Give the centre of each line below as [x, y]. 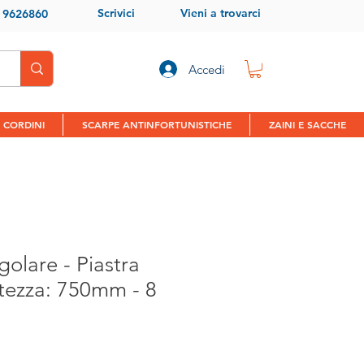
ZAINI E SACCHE [307, 124]
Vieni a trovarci [220, 13]
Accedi [206, 69]
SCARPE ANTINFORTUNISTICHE [156, 124]
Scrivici [116, 13]
